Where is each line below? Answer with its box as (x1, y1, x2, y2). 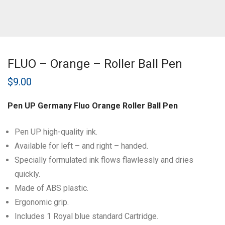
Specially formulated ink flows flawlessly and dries (15, 155, 193, 165)
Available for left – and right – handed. (15, 141, 148, 151)
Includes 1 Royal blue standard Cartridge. (15, 211, 158, 221)
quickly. (15, 169, 40, 179)
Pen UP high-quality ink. (15, 127, 97, 137)
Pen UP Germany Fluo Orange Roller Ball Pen (8, 101, 178, 111)
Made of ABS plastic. (15, 183, 88, 193)
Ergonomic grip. (15, 197, 69, 207)
